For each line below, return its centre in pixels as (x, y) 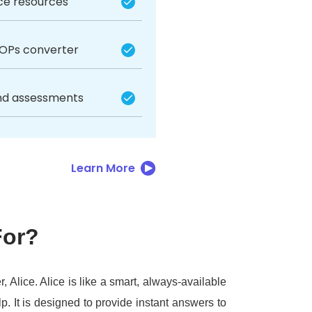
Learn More (103, 169)
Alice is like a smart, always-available (133, 282)
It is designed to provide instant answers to (120, 303)
